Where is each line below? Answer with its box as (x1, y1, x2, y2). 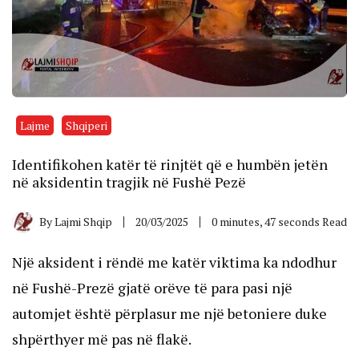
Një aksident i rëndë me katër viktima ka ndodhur (12, 252, 337, 272)
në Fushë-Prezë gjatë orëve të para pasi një (12, 277, 292, 297)
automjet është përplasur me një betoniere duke (12, 303, 327, 323)
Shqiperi (66, 117, 107, 133)
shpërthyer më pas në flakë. (12, 329, 192, 349)
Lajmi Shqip (54, 213, 112, 229)
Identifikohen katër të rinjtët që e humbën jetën (12, 154, 328, 174)
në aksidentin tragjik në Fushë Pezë (12, 171, 246, 192)
